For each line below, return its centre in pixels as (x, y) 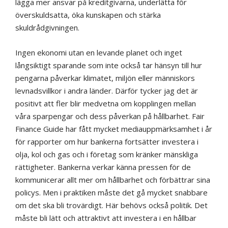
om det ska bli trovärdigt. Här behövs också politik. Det (111, 205)
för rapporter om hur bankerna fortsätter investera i (107, 142)
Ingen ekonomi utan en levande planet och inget (99, 53)
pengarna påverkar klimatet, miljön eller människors (105, 78)
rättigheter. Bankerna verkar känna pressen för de (103, 167)
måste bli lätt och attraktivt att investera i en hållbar (106, 218)
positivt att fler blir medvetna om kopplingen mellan (106, 104)
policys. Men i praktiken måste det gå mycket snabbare (111, 193)
